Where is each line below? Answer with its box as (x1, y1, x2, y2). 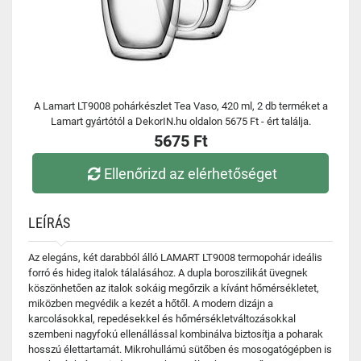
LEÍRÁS (28, 214, 70, 231)
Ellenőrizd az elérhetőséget (104, 164, 278, 182)
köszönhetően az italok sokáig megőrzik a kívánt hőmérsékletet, (28, 282, 319, 294)
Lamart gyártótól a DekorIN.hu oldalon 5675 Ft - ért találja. (50, 115, 311, 127)
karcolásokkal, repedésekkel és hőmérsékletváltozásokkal (28, 313, 296, 325)
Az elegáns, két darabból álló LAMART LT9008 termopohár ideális (28, 251, 322, 263)
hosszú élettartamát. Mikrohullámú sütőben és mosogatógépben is (28, 343, 332, 355)
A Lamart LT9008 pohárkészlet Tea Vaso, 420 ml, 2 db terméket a (33, 100, 328, 112)
